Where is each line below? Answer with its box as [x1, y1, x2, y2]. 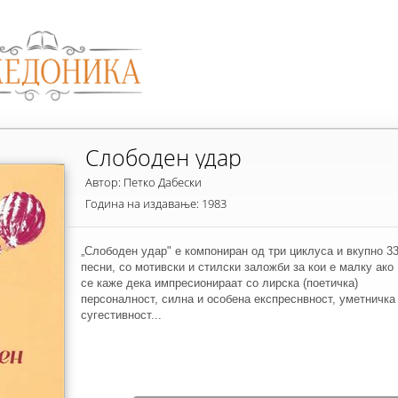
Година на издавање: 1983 [85, 195, 227, 211]
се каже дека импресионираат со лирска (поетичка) [81, 276, 358, 290]
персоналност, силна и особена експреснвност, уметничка [81, 292, 395, 306]
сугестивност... [81, 308, 162, 322]
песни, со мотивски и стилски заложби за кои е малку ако [81, 260, 394, 274]
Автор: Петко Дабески [85, 174, 202, 190]
